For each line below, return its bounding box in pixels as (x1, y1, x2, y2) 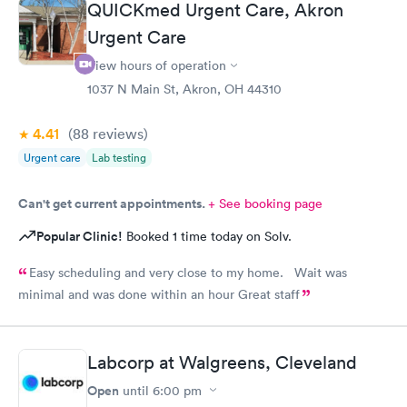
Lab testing (92, 150, 146, 165)
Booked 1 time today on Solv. (123, 228, 292, 244)
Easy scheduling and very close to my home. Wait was (29, 264, 347, 281)
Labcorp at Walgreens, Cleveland (87, 351, 357, 373)
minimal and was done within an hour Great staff (18, 286, 300, 303)
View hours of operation (87, 57, 226, 74)
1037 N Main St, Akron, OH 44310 (87, 81, 282, 97)
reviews (89, 124, 144, 143)
